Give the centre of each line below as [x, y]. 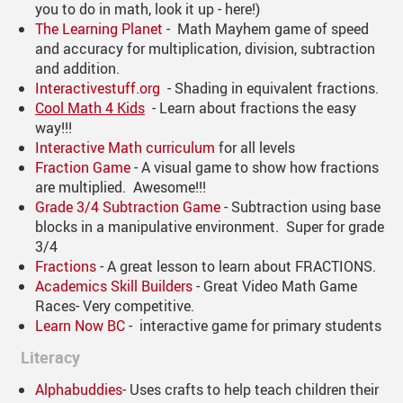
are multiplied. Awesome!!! [121, 188]
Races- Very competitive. [115, 306]
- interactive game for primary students [255, 326]
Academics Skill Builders [114, 287]
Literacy [47, 358]
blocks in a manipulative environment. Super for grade [210, 227]
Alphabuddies [79, 390]
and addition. [77, 69]
